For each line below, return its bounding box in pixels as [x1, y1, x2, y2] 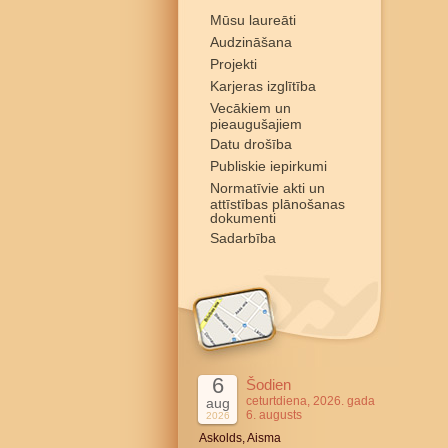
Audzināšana [210, 34, 292, 50]
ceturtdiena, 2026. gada [246, 394, 375, 408]
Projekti [210, 56, 257, 72]
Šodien [246, 376, 291, 393]
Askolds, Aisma [199, 431, 281, 445]
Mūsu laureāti [210, 12, 296, 28]
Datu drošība [210, 136, 292, 152]
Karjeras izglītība [210, 78, 316, 94]
